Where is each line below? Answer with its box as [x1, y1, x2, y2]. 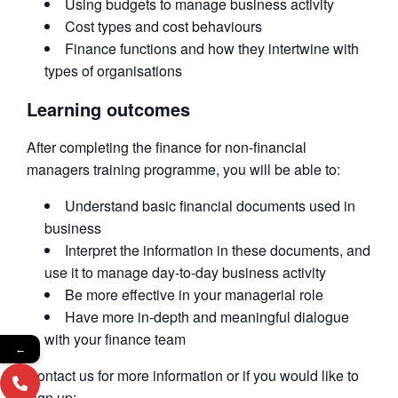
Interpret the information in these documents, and [65, 240, 370, 261]
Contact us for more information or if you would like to [27, 365, 359, 386]
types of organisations [44, 60, 182, 82]
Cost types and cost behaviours [65, 16, 262, 37]
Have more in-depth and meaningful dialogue [65, 306, 349, 328]
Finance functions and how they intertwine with [65, 38, 359, 60]
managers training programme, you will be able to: [27, 159, 340, 180]
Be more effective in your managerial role [65, 284, 323, 306]
